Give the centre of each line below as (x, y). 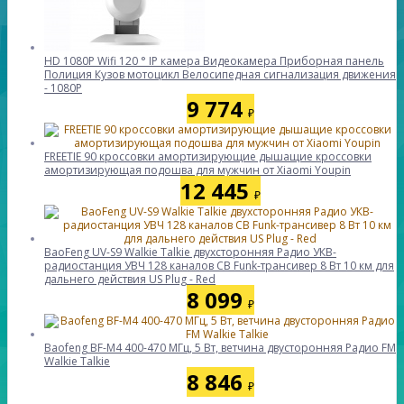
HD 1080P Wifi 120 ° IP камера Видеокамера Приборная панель (214, 61)
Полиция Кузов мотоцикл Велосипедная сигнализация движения (220, 74)
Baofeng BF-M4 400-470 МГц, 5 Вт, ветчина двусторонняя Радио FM (220, 348)
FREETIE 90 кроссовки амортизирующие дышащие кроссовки (208, 156)
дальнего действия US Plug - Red (130, 279)
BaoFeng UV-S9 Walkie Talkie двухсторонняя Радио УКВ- (190, 252)
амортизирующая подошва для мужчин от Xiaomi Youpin (197, 170)
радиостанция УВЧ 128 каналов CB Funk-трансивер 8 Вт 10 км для (219, 266)
